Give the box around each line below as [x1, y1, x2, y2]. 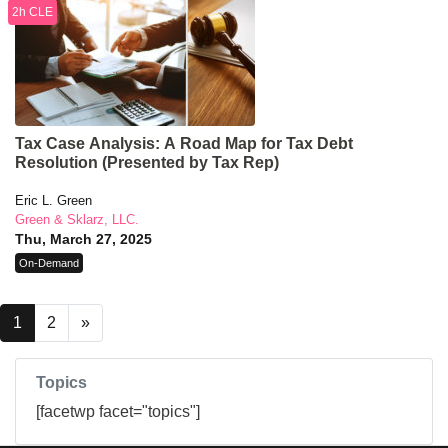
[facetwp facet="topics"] [36, 403, 200, 421]
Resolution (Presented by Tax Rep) [15, 154, 279, 172]
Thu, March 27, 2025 [15, 231, 152, 248]
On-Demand [19, 257, 79, 270]
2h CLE [12, 5, 53, 20]
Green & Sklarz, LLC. [15, 212, 139, 228]
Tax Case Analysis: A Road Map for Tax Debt [15, 135, 353, 153]
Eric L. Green [15, 193, 92, 209]
